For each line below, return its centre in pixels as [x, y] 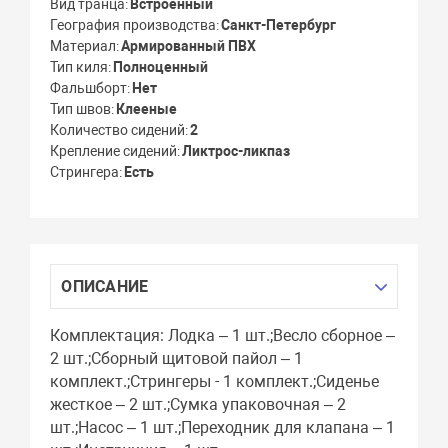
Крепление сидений [114, 151]
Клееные [147, 109]
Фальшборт [89, 88]
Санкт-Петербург [279, 25]
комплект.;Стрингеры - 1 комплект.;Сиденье [215, 382]
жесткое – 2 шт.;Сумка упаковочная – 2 [198, 405]
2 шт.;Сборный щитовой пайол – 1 [177, 359]
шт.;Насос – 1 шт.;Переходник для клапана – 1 [223, 428]
